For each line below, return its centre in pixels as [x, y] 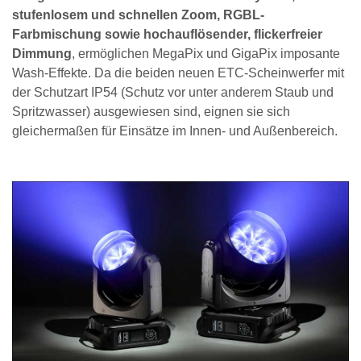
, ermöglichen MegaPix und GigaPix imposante [206, 54]
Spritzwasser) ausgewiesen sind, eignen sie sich [151, 112]
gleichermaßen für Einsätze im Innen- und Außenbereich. [175, 131]
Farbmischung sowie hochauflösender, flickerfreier [167, 35]
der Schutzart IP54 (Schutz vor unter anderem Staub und [173, 93]
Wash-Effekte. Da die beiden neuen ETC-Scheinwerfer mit [178, 73]
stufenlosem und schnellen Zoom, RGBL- [138, 15]
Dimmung [42, 54]
